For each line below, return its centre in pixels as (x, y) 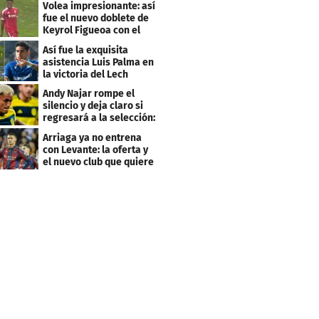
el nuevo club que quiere (99, 162)
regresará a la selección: (99, 118)
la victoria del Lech (86, 74)
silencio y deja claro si (93, 106)
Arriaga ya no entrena (93, 138)
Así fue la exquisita (86, 50)
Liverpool (64, 42)
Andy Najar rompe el (89, 94)
